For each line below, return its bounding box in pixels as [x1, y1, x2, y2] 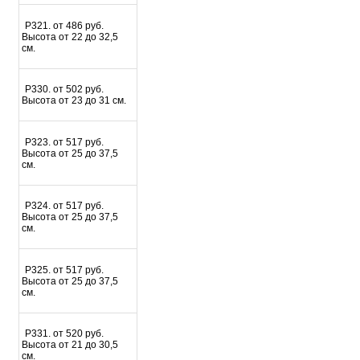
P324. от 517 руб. [25, 200, 104, 212]
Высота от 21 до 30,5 [21, 338, 118, 350]
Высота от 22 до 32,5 [21, 31, 118, 43]
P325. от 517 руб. [25, 264, 104, 276]
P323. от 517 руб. [25, 136, 104, 148]
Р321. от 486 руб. [25, 19, 104, 31]
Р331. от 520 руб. [25, 327, 104, 339]
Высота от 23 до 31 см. [21, 95, 126, 107]
